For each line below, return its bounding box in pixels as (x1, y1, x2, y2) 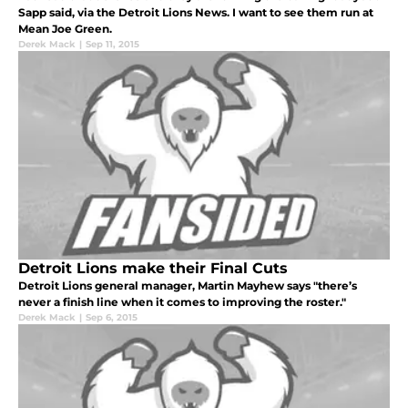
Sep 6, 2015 (86, 311, 138, 323)
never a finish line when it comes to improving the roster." (18, 294, 346, 309)
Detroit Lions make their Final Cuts (18, 259, 288, 277)
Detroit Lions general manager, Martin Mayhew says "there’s (18, 278, 357, 292)
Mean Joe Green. (18, 21, 112, 36)
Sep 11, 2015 (86, 37, 139, 50)
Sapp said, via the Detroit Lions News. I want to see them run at (18, 5, 373, 19)
